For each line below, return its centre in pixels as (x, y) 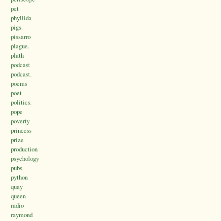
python (19, 177)
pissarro (21, 37)
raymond (22, 215)
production (24, 149)
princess (21, 130)
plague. (20, 46)
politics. (21, 102)
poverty (20, 121)
